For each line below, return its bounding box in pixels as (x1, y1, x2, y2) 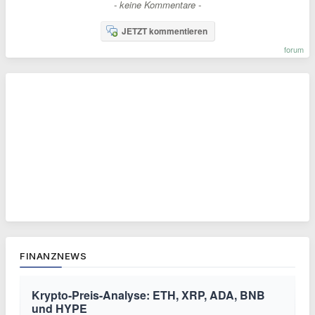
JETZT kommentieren (121, 25, 207, 38)
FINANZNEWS (20, 250, 86, 262)
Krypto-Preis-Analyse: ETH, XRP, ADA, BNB (32, 287, 265, 304)
